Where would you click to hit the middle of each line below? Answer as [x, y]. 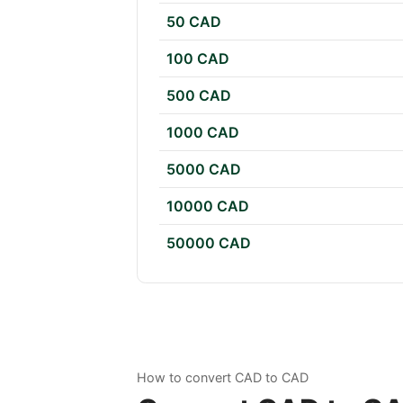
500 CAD [199, 96]
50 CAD [194, 22]
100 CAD [198, 59]
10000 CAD [208, 206]
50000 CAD [209, 243]
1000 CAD [203, 133]
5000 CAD [204, 170]
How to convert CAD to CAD [223, 378]
